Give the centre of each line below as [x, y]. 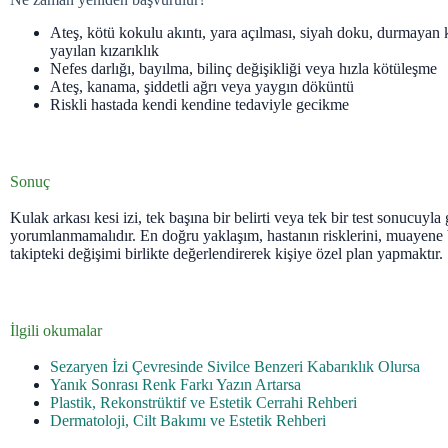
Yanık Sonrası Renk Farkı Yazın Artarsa [175, 384]
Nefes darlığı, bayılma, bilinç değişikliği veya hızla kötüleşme [243, 68]
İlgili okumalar [56, 330]
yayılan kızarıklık [104, 50]
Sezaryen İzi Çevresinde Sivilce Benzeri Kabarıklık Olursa [235, 366]
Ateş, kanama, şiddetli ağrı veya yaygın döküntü [202, 86]
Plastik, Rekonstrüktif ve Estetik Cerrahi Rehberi [203, 402]
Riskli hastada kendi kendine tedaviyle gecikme [199, 104]
